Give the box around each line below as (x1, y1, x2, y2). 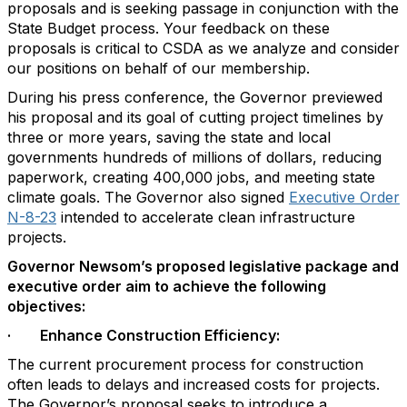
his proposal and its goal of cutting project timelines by (7, 108, 383, 126)
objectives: (7, 297, 85, 315)
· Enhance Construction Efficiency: (7, 326, 280, 344)
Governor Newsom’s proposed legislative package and (7, 257, 399, 275)
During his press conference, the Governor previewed (7, 88, 382, 106)
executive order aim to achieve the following (7, 277, 326, 295)
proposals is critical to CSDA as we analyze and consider (7, 39, 400, 57)
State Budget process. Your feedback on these (7, 19, 330, 37)
